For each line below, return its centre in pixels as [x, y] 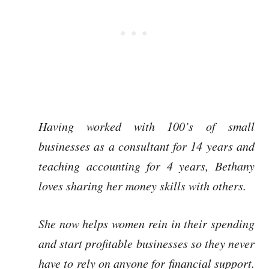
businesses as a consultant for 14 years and [147, 146]
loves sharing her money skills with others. [142, 186]
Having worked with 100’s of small [147, 126]
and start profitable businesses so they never [147, 243]
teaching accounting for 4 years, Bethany [147, 166]
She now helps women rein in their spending [147, 223]
